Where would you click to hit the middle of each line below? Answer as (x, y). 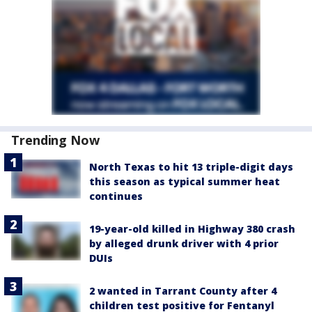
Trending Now (55, 140)
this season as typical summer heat (185, 182)
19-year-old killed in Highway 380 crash (192, 229)
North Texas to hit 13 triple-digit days (191, 167)
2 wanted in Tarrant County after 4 (183, 291)
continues (116, 196)
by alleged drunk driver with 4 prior (184, 244)
